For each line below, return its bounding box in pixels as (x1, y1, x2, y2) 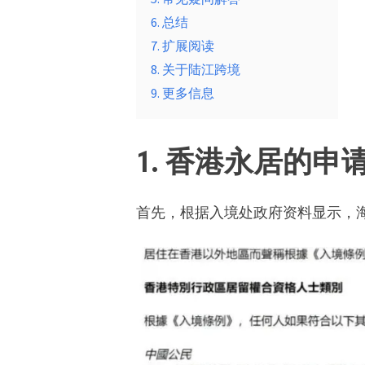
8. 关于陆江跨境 (150, 61, 240, 78)
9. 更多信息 (150, 85, 214, 102)
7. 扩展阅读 (150, 37, 214, 55)
